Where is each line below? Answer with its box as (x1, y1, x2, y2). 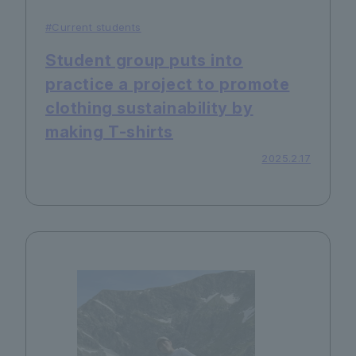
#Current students (45, 21, 141, 33)
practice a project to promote (45, 75, 290, 94)
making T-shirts (45, 122, 174, 141)
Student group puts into (45, 51, 243, 70)
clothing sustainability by (45, 99, 253, 118)
